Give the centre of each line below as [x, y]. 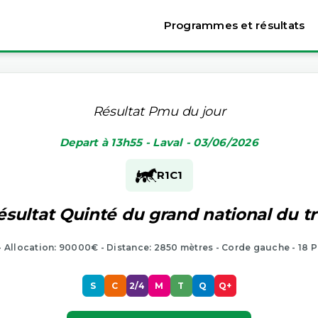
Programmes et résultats [234, 25]
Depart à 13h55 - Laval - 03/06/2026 [159, 142]
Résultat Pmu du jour [159, 111]
